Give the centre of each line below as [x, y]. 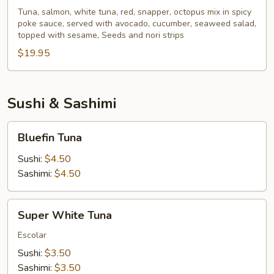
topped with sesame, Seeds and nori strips [101, 35]
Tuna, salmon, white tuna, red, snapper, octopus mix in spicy [135, 12]
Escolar [32, 235]
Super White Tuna [65, 215]
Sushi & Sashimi [62, 103]
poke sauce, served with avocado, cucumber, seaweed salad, [137, 24]
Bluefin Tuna [50, 138]
